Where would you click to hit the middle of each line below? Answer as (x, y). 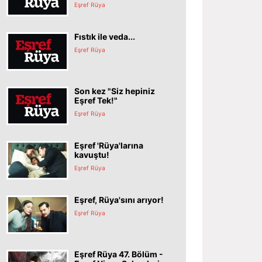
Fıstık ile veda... (105, 36)
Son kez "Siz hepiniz (115, 91)
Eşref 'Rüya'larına (109, 145)
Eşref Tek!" (96, 100)
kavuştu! (92, 154)
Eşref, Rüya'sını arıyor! (119, 199)
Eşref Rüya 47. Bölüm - (119, 254)
